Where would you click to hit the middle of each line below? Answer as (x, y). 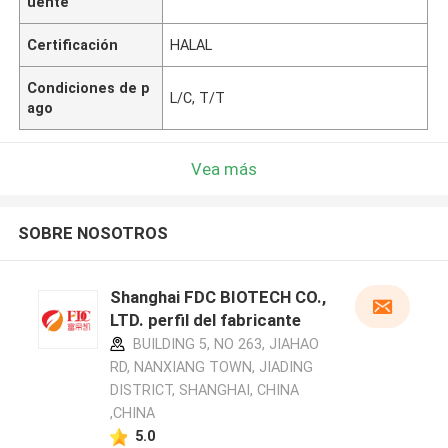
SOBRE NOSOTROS (92, 233)
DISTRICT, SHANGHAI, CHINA (204, 390)
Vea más (224, 168)
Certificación (73, 44)
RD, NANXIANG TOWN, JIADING (211, 367)
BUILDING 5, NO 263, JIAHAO (223, 344)
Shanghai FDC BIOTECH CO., (217, 297)
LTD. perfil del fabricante (205, 320)
